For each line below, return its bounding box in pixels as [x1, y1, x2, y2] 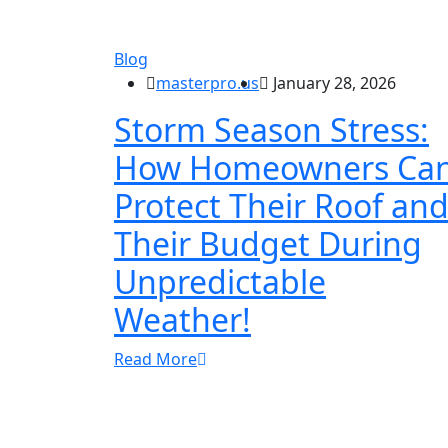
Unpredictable [114, 260, 326, 304]
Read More [114, 348, 197, 371]
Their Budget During [114, 222, 422, 266]
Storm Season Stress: [114, 108, 429, 152]
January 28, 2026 [269, 72, 396, 95]
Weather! [114, 298, 251, 342]
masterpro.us [156, 72, 259, 95]
